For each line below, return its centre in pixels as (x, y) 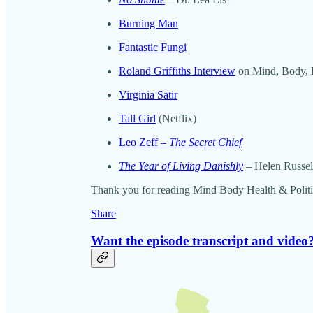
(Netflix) (176, 119)
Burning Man (148, 24)
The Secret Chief (205, 143)
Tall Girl (137, 119)
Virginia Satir (148, 95)
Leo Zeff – (144, 143)
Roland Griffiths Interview (177, 71)
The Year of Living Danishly (181, 166)
